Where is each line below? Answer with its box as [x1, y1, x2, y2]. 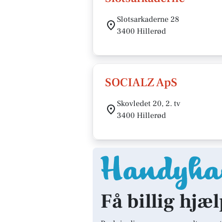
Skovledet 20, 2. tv [117, 99, 180, 109]
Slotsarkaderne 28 [117, 14, 179, 24]
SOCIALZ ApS [105, 75, 177, 90]
